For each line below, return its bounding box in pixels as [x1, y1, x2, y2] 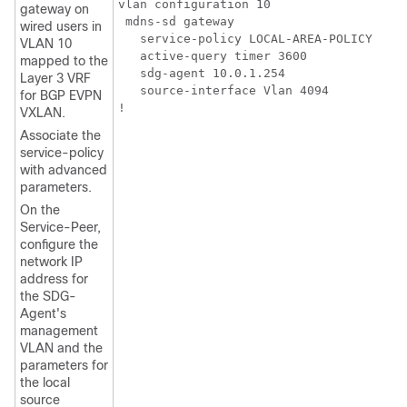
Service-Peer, [20, 220, 101, 235]
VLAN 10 [20, 36, 72, 52]
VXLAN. [20, 105, 65, 121]
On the [20, 203, 60, 218]
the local [20, 375, 70, 391]
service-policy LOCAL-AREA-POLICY [118, 32, 372, 46]
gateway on [20, 2, 89, 17]
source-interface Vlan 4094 [118, 84, 329, 98]
